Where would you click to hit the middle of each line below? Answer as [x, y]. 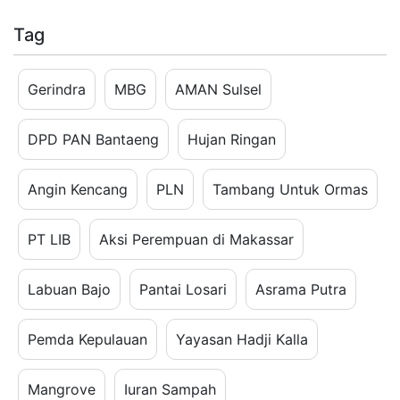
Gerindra [57, 89]
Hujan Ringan [232, 139]
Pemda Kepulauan [87, 339]
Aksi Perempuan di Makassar [196, 239]
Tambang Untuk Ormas [290, 189]
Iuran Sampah [170, 389]
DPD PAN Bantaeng [93, 139]
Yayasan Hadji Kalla [242, 339]
